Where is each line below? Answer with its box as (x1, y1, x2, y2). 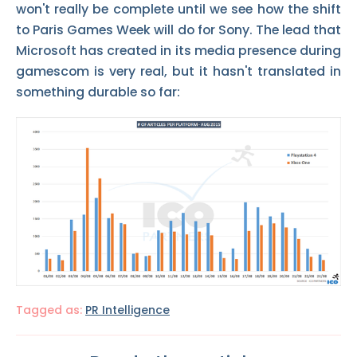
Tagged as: (16, 302, 85, 319)
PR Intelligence (85, 302, 170, 319)
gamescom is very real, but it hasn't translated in (16, 62, 341, 81)
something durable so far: (16, 83, 180, 102)
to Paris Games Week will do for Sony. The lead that (16, 21, 341, 40)
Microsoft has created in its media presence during (16, 41, 341, 61)
